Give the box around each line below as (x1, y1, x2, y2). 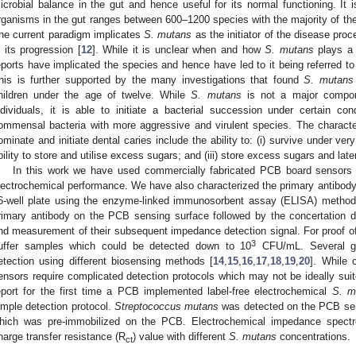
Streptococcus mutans (114, 300, 219, 312)
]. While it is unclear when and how (91, 43, 265, 56)
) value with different (133, 330, 229, 342)
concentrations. (277, 330, 350, 342)
